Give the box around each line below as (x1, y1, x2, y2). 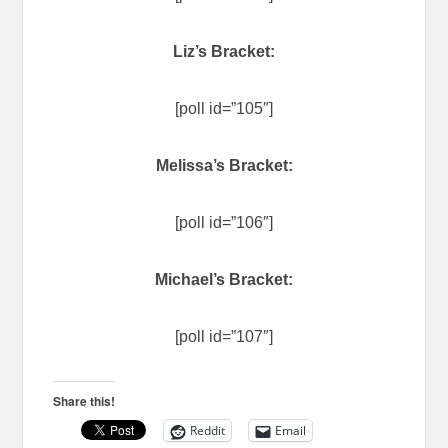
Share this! (53, 392, 116, 411)
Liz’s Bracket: (173, 43, 275, 61)
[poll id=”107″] (175, 328, 273, 346)
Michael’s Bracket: (155, 271, 293, 289)
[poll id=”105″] (175, 100, 273, 118)
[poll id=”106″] (175, 214, 273, 232)
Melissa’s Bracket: (155, 157, 293, 175)
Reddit (190, 422, 226, 440)
